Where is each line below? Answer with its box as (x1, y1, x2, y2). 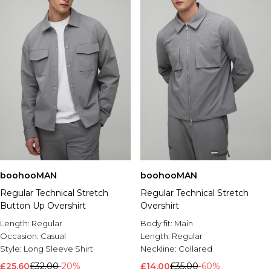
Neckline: (140, 244, 178, 253)
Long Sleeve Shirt (24, 244, 93, 253)
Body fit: (140, 218, 174, 228)
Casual (41, 231, 66, 241)
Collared (178, 244, 212, 253)
